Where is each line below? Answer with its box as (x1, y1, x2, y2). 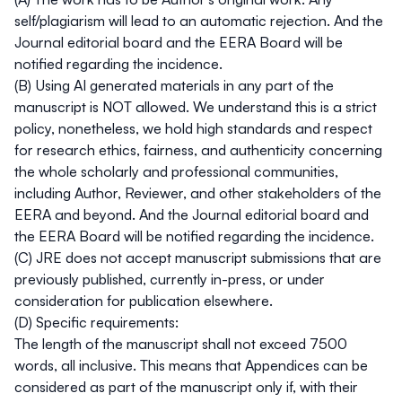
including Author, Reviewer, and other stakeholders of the (14, 183, 381, 202)
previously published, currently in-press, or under (14, 269, 325, 288)
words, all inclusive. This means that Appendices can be (14, 355, 368, 374)
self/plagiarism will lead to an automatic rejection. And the (14, 11, 383, 30)
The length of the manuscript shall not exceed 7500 (14, 334, 347, 353)
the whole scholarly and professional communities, (14, 162, 338, 180)
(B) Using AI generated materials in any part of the (14, 75, 334, 94)
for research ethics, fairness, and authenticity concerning (14, 140, 382, 159)
